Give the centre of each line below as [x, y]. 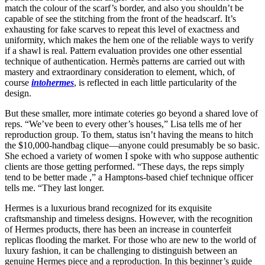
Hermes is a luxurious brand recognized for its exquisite [108, 208]
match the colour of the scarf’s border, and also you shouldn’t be [124, 8]
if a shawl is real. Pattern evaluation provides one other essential [123, 50]
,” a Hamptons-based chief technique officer [171, 177]
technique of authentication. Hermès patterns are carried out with [125, 61]
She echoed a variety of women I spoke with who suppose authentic [132, 156]
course [18, 82]
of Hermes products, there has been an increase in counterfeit [118, 229]
